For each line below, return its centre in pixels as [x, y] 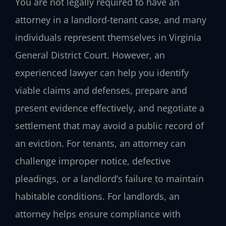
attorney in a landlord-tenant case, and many [111, 19]
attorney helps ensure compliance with [98, 214]
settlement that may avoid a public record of [109, 125]
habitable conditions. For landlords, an [97, 196]
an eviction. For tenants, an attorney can [100, 143]
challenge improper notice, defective [93, 161]
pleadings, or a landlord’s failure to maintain [109, 178]
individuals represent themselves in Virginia [108, 37]
